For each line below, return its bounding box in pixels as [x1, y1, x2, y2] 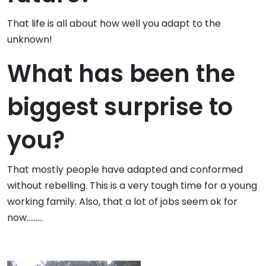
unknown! [7, 33, 52, 47]
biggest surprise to [7, 90, 233, 124]
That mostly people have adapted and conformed [7, 163, 243, 177]
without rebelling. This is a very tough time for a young [7, 179, 257, 193]
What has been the [7, 57, 235, 91]
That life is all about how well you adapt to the [7, 17, 221, 31]
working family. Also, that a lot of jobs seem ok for [7, 195, 237, 209]
